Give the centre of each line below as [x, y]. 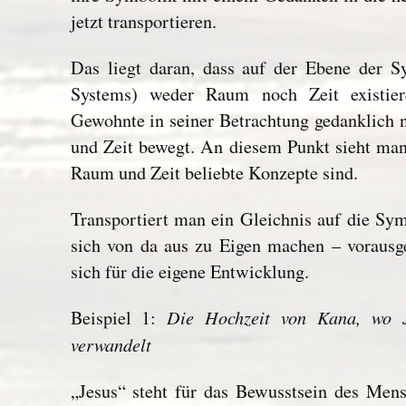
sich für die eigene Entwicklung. [189, 271]
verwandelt [111, 344]
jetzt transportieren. [143, 22]
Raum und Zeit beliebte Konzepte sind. [214, 172]
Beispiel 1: [119, 318]
